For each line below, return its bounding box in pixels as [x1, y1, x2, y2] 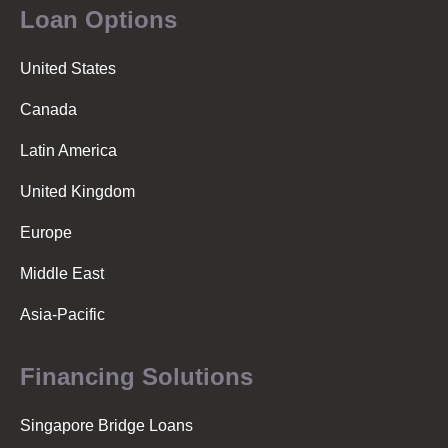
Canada [20, 101, 77, 118]
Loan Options [20, 6, 177, 33]
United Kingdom [20, 183, 135, 200]
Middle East [20, 265, 104, 282]
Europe [20, 224, 72, 241]
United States [20, 60, 116, 77]
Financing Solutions [20, 363, 253, 390]
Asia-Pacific [20, 306, 105, 323]
